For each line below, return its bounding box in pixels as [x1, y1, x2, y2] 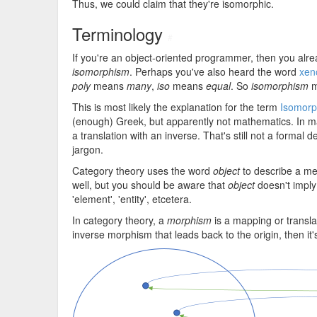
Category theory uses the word [72, 163, 213, 178]
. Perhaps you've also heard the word [129, 64, 299, 79]
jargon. [72, 142, 103, 156]
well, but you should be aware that [72, 178, 228, 192]
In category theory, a [72, 213, 167, 227]
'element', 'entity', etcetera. [72, 192, 192, 206]
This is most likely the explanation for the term [72, 100, 280, 114]
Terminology [72, 21, 168, 46]
